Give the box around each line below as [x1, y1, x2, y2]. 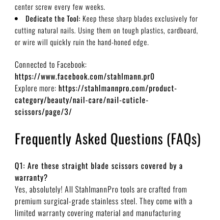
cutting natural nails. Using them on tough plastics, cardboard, [15, 24, 198, 35]
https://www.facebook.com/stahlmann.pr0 [15, 70, 155, 82]
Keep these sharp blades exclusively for [81, 12, 198, 24]
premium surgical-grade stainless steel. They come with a [15, 195, 192, 207]
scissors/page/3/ [15, 106, 72, 117]
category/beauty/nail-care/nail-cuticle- [15, 94, 149, 106]
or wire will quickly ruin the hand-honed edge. [15, 36, 149, 47]
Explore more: [15, 82, 58, 94]
